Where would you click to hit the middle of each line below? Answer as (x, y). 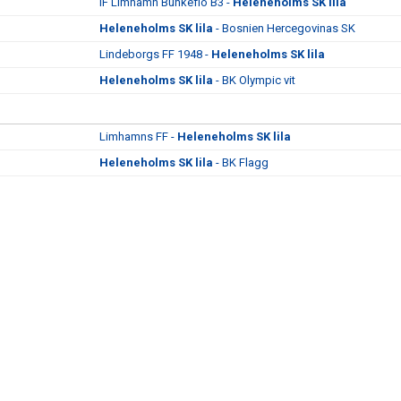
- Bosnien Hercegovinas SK (284, 28)
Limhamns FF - (138, 137)
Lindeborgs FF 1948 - (155, 54)
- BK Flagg (241, 162)
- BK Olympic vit (254, 80)
